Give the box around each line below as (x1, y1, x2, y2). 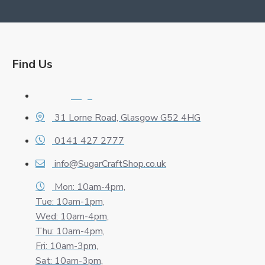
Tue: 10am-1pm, (35, 195, 105, 209)
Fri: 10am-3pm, (35, 240, 98, 253)
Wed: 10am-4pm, (35, 210, 109, 224)
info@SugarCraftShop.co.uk (54, 157, 166, 171)
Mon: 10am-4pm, (54, 180, 125, 194)
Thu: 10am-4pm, (35, 225, 105, 238)
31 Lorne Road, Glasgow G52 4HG (54, 111, 201, 125)
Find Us (12, 56, 53, 73)
